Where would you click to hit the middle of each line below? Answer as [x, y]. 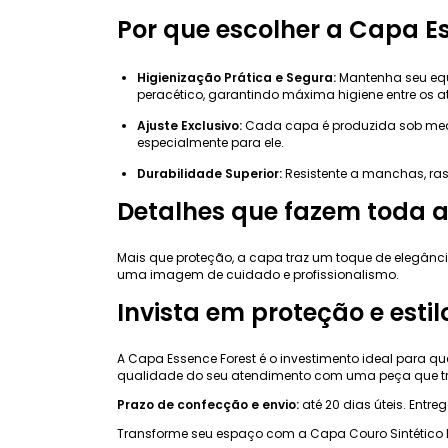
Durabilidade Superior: [209, 173]
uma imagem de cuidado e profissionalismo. [258, 274]
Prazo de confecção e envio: [208, 404]
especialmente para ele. [210, 142]
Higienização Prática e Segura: [236, 77]
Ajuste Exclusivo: [189, 125]
